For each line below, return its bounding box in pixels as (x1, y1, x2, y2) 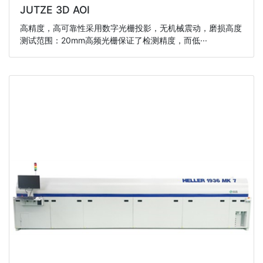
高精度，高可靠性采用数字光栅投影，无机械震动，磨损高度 (19, 23, 242, 33)
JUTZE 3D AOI (19, 3, 90, 16)
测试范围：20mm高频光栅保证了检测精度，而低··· (19, 35, 207, 46)
